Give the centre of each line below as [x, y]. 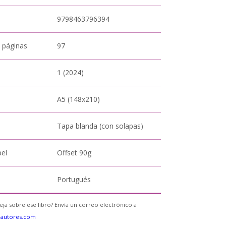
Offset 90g [74, 153]
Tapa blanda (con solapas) [100, 126]
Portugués [74, 179]
